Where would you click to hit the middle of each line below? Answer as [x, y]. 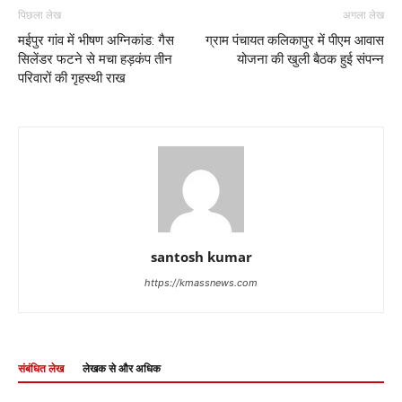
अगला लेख [363, 16]
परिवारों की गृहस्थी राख [72, 79]
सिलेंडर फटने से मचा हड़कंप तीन [95, 60]
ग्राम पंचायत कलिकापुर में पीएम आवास [295, 41]
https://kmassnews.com [201, 283]
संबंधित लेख [41, 369]
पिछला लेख [39, 16]
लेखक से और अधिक [122, 369]
